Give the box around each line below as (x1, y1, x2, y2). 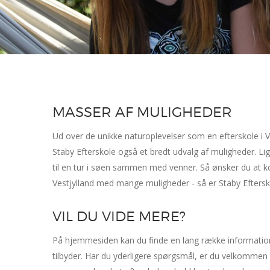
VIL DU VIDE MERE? (52, 207, 186, 225)
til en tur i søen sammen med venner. (52, 161, 200, 173)
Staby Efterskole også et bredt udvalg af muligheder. (52, 145, 256, 157)
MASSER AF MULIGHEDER (52, 103, 232, 121)
